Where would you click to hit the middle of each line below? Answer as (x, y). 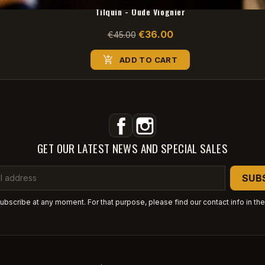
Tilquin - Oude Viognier (140, 12)
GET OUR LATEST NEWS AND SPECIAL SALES (132, 148)
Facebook (154, 120)
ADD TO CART (148, 59)
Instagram (178, 120)
